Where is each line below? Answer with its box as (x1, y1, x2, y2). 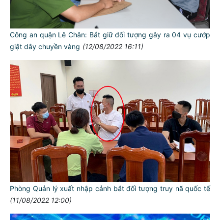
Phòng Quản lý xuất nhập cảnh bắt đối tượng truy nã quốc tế (10, 184, 210, 193)
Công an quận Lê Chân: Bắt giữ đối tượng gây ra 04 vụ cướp (10, 30, 210, 39)
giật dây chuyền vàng (10, 42, 80, 51)
